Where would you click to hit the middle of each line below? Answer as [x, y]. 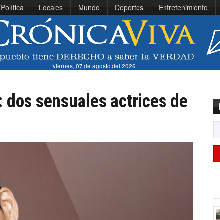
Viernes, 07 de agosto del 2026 [94, 66]
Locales [51, 7]
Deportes [129, 7]
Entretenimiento [183, 7]
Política [12, 7]
